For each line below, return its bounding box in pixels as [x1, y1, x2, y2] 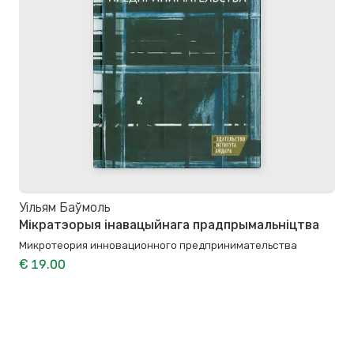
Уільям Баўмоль [19, 200, 111, 216]
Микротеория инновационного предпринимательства [19, 238, 297, 251]
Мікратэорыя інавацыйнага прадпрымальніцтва [19, 217, 319, 233]
